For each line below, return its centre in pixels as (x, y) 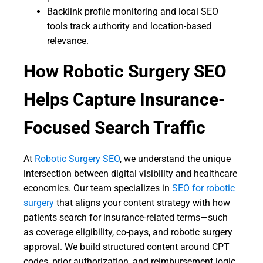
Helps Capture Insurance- (124, 100)
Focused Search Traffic (114, 128)
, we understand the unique (175, 159)
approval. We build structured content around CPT (127, 247)
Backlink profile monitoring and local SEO (133, 11)
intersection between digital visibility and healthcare (130, 173)
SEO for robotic (202, 188)
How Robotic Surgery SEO (125, 71)
